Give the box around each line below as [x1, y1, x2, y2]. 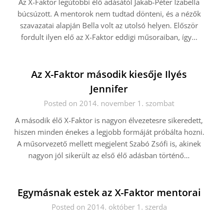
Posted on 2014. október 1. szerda [51, 202, 167, 212]
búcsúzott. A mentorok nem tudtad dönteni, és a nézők [17, 9, 201, 18]
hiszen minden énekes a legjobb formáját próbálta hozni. [14, 127, 204, 137]
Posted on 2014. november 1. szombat [44, 98, 174, 108]
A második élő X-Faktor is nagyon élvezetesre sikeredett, [15, 115, 203, 125]
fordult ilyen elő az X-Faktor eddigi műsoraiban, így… [20, 32, 198, 42]
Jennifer [90, 82, 128, 95]
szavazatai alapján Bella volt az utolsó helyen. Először [20, 20, 198, 30]
